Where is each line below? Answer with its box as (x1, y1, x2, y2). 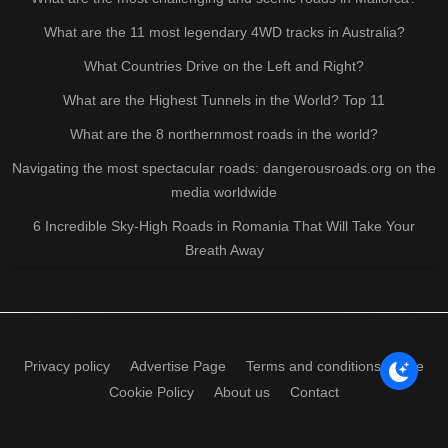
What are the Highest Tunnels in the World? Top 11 (63, 92, 385, 109)
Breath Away (184, 242, 264, 259)
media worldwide (171, 184, 277, 201)
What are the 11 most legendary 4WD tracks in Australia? (43, 24, 405, 41)
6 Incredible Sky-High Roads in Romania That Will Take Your (33, 218, 415, 235)
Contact (290, 384, 339, 401)
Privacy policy (24, 358, 110, 375)
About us (214, 384, 270, 401)
